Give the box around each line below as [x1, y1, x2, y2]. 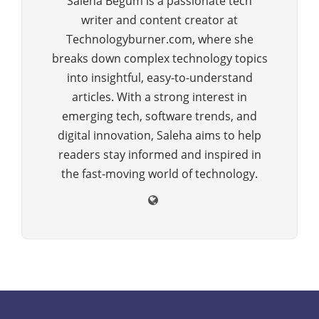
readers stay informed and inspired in [58, 146, 261, 162]
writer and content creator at [81, 11, 238, 28]
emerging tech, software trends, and [62, 108, 257, 124]
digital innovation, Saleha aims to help [58, 127, 261, 143]
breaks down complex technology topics [51, 50, 268, 66]
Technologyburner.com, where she [66, 31, 253, 47]
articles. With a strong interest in [72, 88, 247, 105]
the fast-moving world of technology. [61, 165, 258, 182]
